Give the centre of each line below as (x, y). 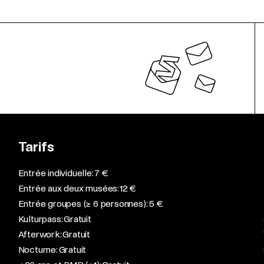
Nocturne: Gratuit (52, 250)
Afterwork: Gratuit (54, 234)
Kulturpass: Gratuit (55, 219)
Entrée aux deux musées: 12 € (77, 188)
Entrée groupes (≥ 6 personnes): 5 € (90, 204)
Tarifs (36, 147)
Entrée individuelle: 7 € (63, 173)
